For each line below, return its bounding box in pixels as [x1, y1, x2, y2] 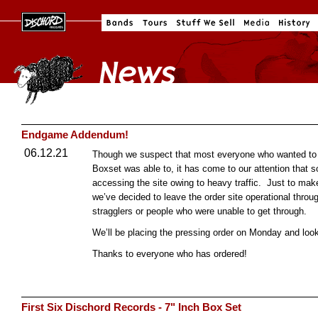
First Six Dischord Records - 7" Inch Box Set [21, 301, 241, 313]
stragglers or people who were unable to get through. [92, 206, 307, 216]
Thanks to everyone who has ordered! [92, 248, 250, 259]
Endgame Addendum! [21, 128, 128, 141]
